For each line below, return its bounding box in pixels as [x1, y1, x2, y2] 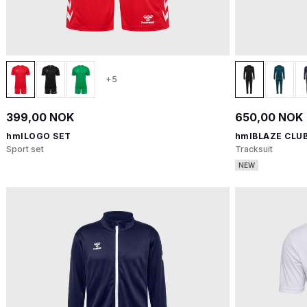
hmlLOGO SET [6, 131, 71, 141]
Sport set [6, 144, 44, 154]
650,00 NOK [234, 110, 303, 124]
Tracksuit [234, 144, 273, 154]
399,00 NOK [6, 110, 74, 124]
